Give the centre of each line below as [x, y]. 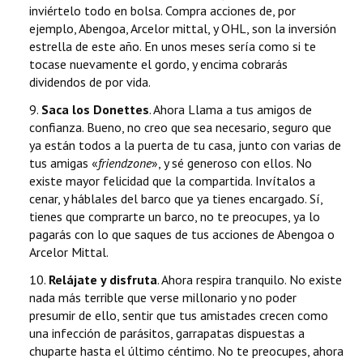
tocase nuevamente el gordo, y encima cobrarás [158, 64]
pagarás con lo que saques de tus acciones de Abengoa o [182, 235]
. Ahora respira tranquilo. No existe [250, 280]
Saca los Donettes [95, 110]
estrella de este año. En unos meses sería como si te [173, 47]
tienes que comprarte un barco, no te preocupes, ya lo [175, 217]
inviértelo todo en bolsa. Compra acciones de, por [162, 11]
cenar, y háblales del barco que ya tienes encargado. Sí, [176, 199]
